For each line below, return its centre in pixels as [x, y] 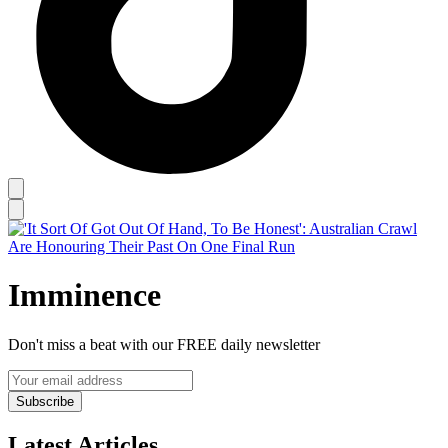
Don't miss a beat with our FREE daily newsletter [164, 344]
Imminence [84, 295]
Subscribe [45, 401]
